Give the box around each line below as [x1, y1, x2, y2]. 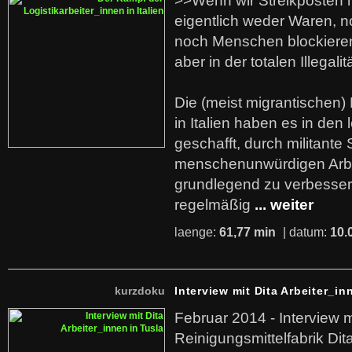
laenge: [174, 225, 219, 239]
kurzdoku [115, 284, 165, 297]
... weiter [255, 196, 313, 213]
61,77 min [219, 225, 276, 239]
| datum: [280, 225, 330, 239]
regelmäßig [174, 196, 251, 213]
